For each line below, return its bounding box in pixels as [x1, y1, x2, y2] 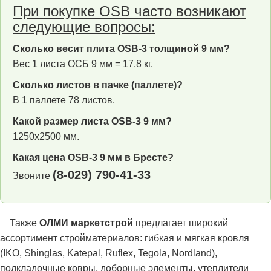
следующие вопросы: [13, 18, 155, 35]
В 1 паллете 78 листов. [13, 94, 115, 105]
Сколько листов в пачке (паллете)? [13, 79, 183, 90]
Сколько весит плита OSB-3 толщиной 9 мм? [13, 43, 230, 54]
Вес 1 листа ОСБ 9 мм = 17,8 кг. [13, 58, 153, 69]
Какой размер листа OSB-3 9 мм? [13, 116, 172, 126]
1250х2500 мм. [13, 131, 79, 142]
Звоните [13, 170, 53, 181]
